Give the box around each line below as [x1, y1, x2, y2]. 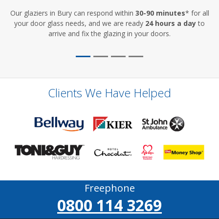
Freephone [84, 181, 135, 195]
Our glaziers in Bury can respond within [10, 8, 135, 18]
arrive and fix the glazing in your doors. [48, 29, 171, 39]
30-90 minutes [135, 8, 185, 18]
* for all [185, 8, 209, 18]
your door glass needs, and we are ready [14, 19, 145, 28]
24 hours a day [145, 19, 196, 28]
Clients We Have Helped [48, 85, 171, 101]
